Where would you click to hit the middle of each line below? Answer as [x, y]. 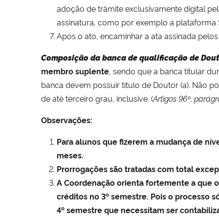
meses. [70, 155]
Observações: [67, 120]
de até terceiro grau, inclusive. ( [97, 98]
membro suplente [75, 71]
